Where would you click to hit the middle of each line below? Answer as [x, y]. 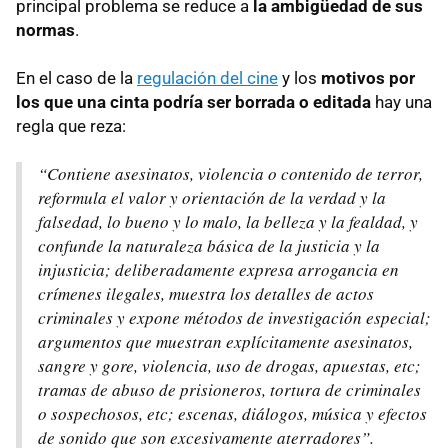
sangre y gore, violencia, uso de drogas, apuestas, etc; [229, 366]
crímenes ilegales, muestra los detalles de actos [206, 294]
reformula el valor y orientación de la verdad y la [212, 198]
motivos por [368, 78]
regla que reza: [71, 126]
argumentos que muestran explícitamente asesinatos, [225, 342]
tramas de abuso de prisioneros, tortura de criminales [229, 390]
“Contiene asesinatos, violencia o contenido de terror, [230, 174]
